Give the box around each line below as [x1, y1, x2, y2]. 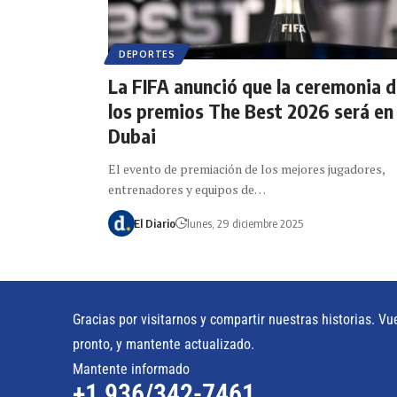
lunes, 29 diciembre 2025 [186, 215, 303, 230]
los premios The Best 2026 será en [108, 97, 393, 123]
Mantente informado [73, 360, 190, 378]
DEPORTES [119, 48, 175, 59]
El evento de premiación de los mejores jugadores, [108, 160, 385, 177]
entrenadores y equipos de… [108, 180, 266, 198]
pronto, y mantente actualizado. [73, 335, 254, 353]
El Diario [133, 215, 175, 230]
